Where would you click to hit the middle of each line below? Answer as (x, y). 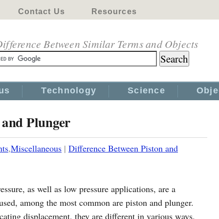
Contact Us (41, 11)
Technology (69, 90)
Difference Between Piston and (123, 148)
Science (146, 90)
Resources (114, 11)
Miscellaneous (36, 148)
